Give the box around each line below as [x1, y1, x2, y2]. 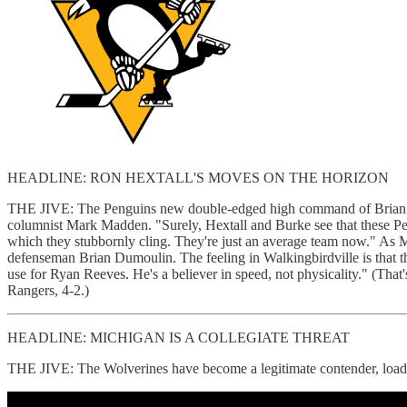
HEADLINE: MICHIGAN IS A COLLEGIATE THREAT [7, 329, 350, 345]
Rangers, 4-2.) [7, 282, 89, 298]
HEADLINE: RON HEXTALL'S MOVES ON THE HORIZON [7, 169, 389, 185]
